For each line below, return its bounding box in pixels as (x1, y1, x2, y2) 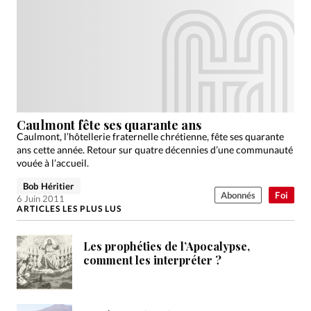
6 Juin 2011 (17, 192, 65, 204)
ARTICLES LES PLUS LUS (17, 203, 121, 214)
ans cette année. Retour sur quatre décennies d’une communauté (17, 143, 293, 155)
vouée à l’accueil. (17, 156, 89, 169)
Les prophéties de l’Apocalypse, (83, 239, 250, 253)
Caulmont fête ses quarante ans (17, 117, 201, 134)
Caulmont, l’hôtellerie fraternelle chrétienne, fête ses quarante (17, 130, 284, 142)
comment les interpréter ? (83, 253, 221, 267)
